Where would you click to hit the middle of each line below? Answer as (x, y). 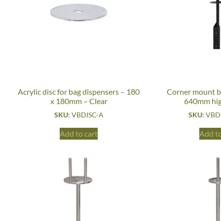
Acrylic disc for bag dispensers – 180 (79, 91)
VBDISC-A (87, 114)
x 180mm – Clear (79, 101)
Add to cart (79, 133)
